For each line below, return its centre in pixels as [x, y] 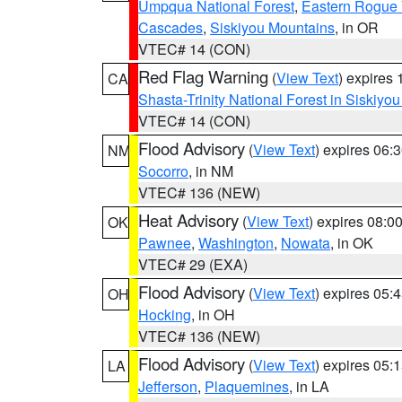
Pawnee [165, 243]
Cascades [170, 27]
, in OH [213, 315]
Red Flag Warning [203, 76]
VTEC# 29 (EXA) [193, 264]
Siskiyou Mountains [272, 27]
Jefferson [168, 386]
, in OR [357, 27]
